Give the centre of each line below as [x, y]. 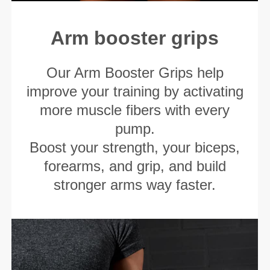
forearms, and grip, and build [135, 166]
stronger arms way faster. [135, 184]
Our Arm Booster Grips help [135, 72]
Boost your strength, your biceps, [135, 147]
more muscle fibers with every [135, 110]
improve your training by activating [135, 91]
